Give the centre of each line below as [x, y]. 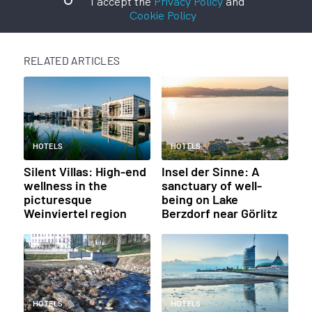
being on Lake [200, 199]
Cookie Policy [163, 15]
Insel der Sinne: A [210, 171]
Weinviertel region [75, 213]
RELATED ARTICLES [72, 60]
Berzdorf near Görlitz [219, 213]
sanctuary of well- [211, 185]
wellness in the [65, 185]
